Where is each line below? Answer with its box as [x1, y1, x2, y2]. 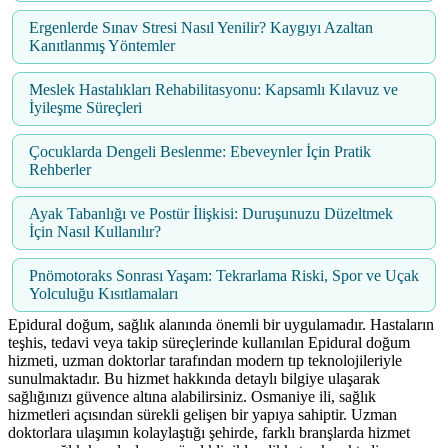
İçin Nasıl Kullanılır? [29, 223, 161, 241]
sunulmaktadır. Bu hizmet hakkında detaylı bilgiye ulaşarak [8, 370, 380, 388]
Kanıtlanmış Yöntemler [29, 37, 175, 55]
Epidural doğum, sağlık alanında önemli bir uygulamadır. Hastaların [8, 316, 434, 334]
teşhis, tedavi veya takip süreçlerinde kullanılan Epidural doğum [8, 334, 410, 352]
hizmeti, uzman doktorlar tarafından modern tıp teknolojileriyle [8, 352, 402, 370]
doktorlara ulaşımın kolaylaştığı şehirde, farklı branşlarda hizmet [8, 424, 410, 442]
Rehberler [29, 161, 91, 179]
